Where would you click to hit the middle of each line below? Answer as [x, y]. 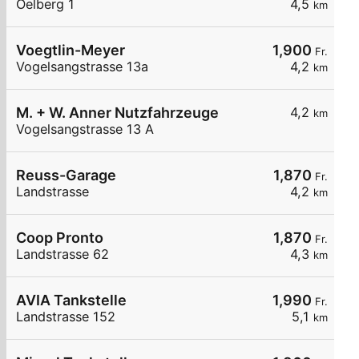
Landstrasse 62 [63, 254]
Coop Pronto [60, 238]
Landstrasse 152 [66, 317]
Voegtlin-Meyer [71, 50]
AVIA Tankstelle [71, 301]
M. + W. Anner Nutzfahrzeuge [117, 113]
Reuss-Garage [66, 175]
